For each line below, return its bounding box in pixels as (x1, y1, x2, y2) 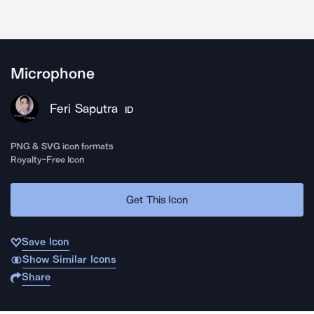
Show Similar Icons (22, 253, 116, 266)
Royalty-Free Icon (11, 154, 85, 165)
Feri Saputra (50, 101, 118, 116)
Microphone (11, 64, 95, 83)
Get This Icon (126, 193, 188, 206)
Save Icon (22, 235, 69, 248)
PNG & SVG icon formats (11, 141, 114, 151)
